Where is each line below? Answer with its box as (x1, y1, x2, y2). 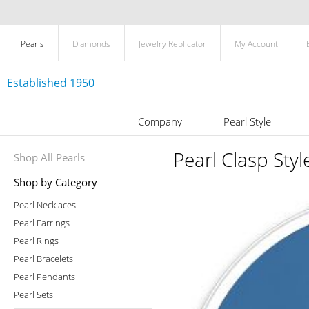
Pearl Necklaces (14, 199, 76, 211)
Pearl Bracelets (14, 252, 73, 265)
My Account (235, 38, 278, 50)
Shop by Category (14, 175, 97, 189)
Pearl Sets (14, 288, 53, 301)
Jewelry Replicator (139, 38, 206, 50)
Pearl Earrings (14, 217, 70, 229)
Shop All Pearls (14, 150, 85, 164)
